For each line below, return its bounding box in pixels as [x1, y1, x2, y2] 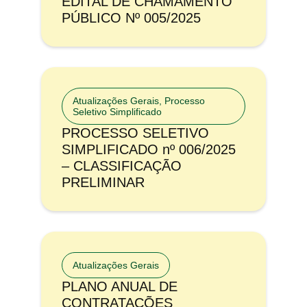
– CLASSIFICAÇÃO [62, 158, 182, 174]
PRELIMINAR [62, 175, 145, 191]
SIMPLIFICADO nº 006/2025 [62, 142, 236, 158]
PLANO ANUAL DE [62, 279, 177, 295]
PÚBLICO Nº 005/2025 [62, 10, 201, 26]
